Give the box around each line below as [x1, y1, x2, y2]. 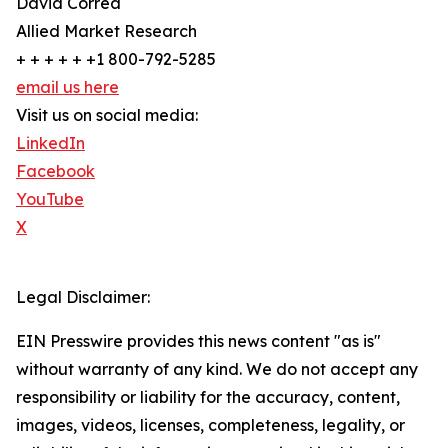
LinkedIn [16, 133, 85, 154]
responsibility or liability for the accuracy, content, [16, 387, 400, 408]
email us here [16, 77, 119, 98]
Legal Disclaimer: [16, 287, 150, 308]
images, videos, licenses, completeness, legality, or [16, 415, 405, 436]
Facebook [16, 161, 95, 182]
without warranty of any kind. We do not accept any [16, 359, 418, 380]
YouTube [16, 189, 84, 210]
